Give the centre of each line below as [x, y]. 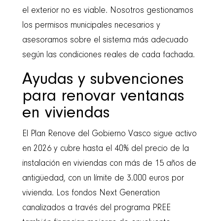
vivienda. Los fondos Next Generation [91, 193]
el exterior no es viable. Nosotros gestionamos [108, 11]
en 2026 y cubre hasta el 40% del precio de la [105, 149]
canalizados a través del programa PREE [96, 208]
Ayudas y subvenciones [103, 80]
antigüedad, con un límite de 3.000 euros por [103, 178]
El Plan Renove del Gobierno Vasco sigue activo [109, 134]
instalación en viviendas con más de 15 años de [109, 164]
